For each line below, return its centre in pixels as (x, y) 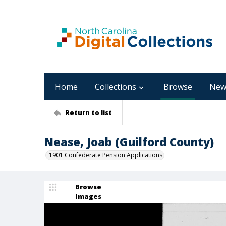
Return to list (89, 112)
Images (88, 196)
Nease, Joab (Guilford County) (129, 142)
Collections (116, 87)
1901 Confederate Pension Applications (106, 155)
